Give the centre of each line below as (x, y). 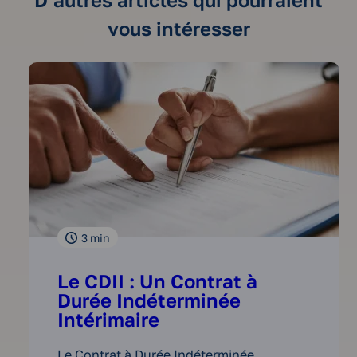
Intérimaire (109, 320)
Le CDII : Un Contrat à (158, 281)
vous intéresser (178, 29)
